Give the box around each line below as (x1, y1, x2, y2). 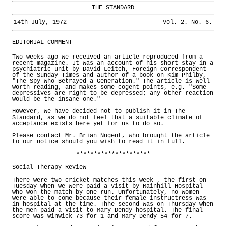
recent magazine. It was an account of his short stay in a (12, 59, 213, 67)
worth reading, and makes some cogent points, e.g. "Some (12, 83, 206, 91)
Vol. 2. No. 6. (163, 19, 212, 26)
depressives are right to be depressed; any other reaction (12, 89, 213, 97)
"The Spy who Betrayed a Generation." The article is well (12, 77, 210, 85)
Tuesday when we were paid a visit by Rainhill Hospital (12, 182, 203, 190)
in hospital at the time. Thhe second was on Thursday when (12, 200, 213, 208)
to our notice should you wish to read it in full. (12, 138, 185, 145)
